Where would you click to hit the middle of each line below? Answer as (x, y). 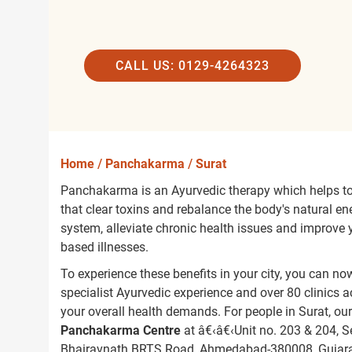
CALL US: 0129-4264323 (192, 65)
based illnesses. (104, 247)
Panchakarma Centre (121, 330)
